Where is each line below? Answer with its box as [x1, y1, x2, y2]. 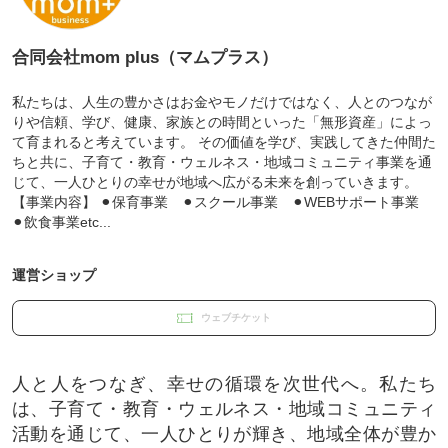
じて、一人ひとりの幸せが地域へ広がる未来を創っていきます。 [11, 173, 418, 190]
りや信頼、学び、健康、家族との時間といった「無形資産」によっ [11, 113, 432, 130]
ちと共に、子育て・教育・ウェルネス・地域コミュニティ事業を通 [11, 153, 432, 170]
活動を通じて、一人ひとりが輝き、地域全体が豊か [11, 423, 437, 444]
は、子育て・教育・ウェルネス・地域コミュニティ [11, 398, 437, 419]
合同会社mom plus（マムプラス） [11, 48, 278, 68]
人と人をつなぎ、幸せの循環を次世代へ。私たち [11, 373, 437, 394]
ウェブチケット [200, 312, 271, 324]
